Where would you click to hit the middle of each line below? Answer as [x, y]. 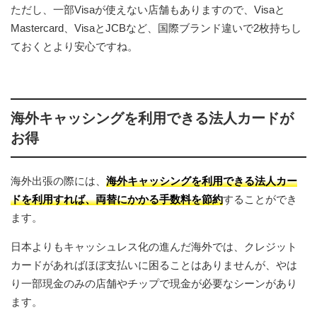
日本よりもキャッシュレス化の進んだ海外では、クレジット [154, 246]
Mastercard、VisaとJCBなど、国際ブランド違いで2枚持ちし [156, 28]
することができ [260, 199]
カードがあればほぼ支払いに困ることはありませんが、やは [154, 265]
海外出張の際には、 [58, 180]
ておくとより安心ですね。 [74, 46]
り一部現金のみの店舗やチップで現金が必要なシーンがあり [154, 283]
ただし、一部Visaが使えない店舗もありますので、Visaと [148, 9]
